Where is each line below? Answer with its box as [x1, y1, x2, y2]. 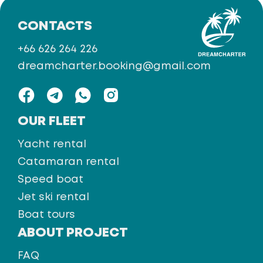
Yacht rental [18, 140, 86, 149]
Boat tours [18, 210, 75, 220]
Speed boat [18, 175, 83, 184]
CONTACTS [18, 21, 92, 32]
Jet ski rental [18, 193, 89, 202]
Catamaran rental [18, 157, 119, 167]
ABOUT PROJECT [18, 227, 128, 239]
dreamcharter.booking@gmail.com [18, 62, 211, 71]
